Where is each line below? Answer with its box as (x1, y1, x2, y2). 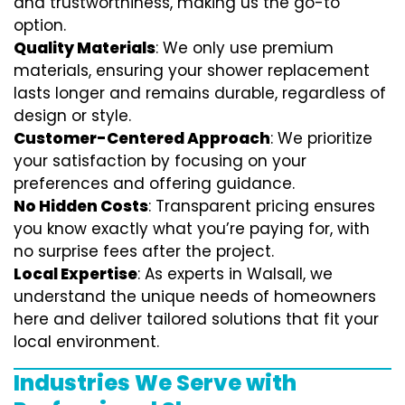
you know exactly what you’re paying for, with (14, 218, 370, 240)
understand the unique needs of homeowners (14, 286, 376, 308)
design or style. (14, 105, 131, 127)
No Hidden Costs (14, 195, 148, 218)
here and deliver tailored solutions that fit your (14, 308, 379, 331)
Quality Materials (14, 37, 155, 60)
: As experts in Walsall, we (137, 263, 333, 286)
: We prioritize (270, 127, 372, 150)
